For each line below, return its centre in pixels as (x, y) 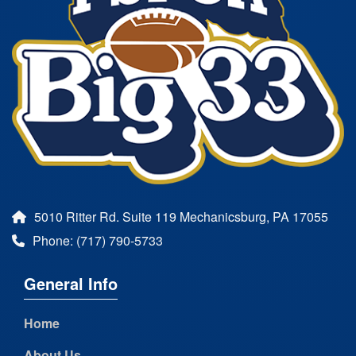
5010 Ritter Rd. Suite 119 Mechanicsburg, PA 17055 (181, 217)
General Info (71, 284)
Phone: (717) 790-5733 (98, 241)
